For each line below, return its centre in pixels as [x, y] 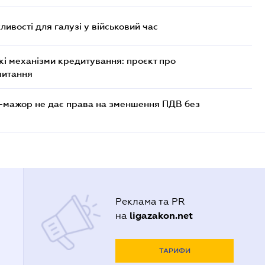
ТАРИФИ [174, 251]
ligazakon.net [161, 216]
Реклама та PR [151, 201]
